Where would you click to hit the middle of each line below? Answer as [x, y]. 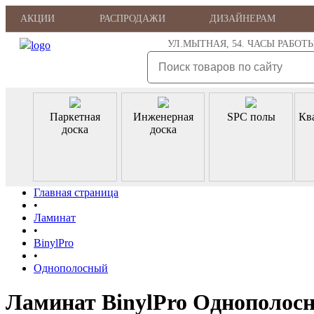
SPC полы [251, 117]
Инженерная [163, 117]
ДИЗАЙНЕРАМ [243, 19]
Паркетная [75, 117]
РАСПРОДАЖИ [132, 19]
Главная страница [76, 192]
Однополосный [71, 268]
